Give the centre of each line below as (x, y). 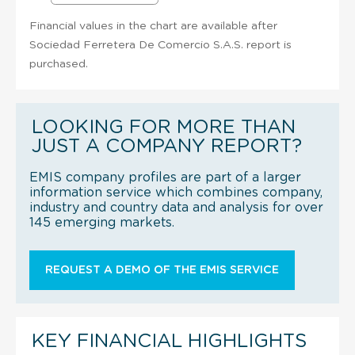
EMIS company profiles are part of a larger (165, 177)
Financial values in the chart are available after (153, 26)
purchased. (59, 64)
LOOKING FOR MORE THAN (164, 127)
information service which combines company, (176, 192)
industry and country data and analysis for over (176, 207)
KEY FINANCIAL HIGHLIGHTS (169, 341)
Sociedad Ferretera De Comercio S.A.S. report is (160, 45)
